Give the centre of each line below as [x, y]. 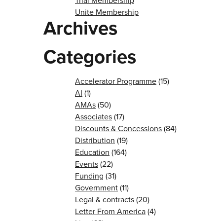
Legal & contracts [105, 199]
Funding [89, 176]
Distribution [95, 140]
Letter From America [110, 211]
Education [92, 152]
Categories [90, 56]
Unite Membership [107, 12]
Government [96, 187]
